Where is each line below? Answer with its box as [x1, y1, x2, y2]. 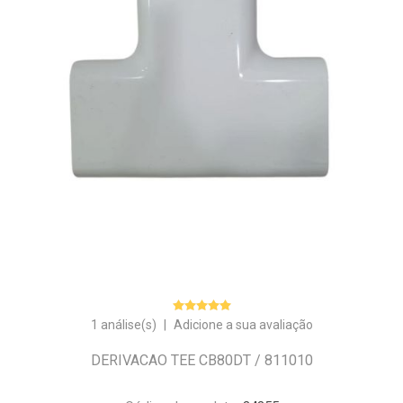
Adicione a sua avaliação [173, 318, 313, 333]
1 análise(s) [90, 318, 157, 333]
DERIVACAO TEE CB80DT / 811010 [90, 352, 313, 370]
